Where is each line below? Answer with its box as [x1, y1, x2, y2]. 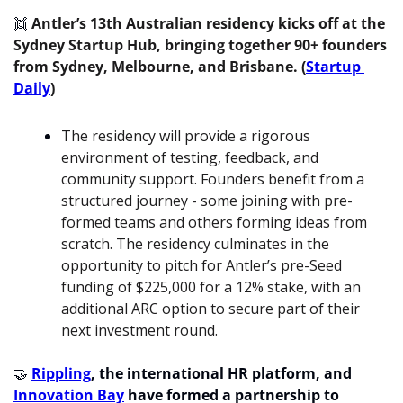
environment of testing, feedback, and [61, 148, 318, 168]
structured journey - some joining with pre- [61, 191, 353, 211]
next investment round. [61, 320, 218, 341]
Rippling [31, 363, 91, 384]
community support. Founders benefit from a [61, 169, 364, 190]
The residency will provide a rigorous [61, 126, 310, 147]
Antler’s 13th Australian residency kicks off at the [28, 13, 385, 34]
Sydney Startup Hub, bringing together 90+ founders [13, 35, 387, 56]
